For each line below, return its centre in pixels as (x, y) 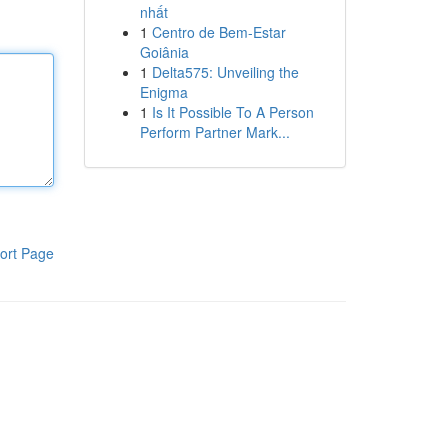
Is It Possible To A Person (232, 112)
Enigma (163, 92)
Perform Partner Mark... (214, 132)
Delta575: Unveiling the (225, 72)
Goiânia (164, 52)
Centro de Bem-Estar (218, 32)
